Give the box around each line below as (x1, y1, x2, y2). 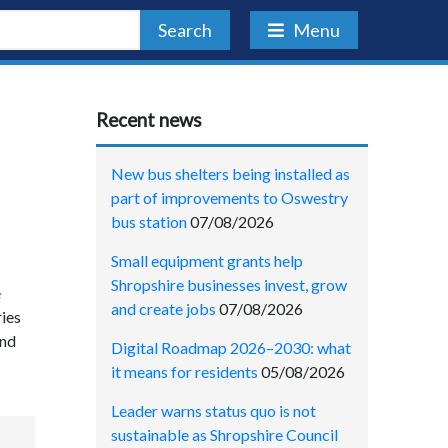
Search (157, 18, 212, 41)
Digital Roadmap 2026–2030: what (111, 337, 351, 357)
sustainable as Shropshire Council (111, 424, 338, 444)
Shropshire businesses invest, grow (111, 274, 347, 294)
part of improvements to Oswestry (111, 187, 348, 207)
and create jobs (111, 298, 216, 318)
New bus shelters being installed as (111, 163, 350, 183)
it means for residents (111, 361, 258, 381)
